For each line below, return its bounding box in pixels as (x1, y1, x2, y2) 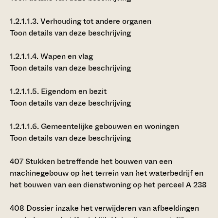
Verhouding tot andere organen (38, 15, 151, 27)
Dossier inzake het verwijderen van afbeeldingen (24, 202, 199, 214)
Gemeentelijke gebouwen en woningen (41, 120, 179, 132)
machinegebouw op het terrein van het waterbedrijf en (10, 167, 203, 179)
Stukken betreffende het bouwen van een (23, 155, 172, 167)
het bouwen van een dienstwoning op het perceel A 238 (10, 179, 207, 190)
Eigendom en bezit (39, 85, 107, 97)
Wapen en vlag (38, 50, 93, 62)
